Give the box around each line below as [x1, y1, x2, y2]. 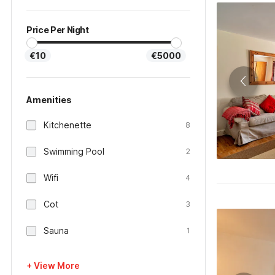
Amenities [26, 95, 72, 105]
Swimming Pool [44, 146, 104, 157]
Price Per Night [26, 25, 89, 35]
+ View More [26, 260, 80, 271]
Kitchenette [44, 120, 91, 130]
